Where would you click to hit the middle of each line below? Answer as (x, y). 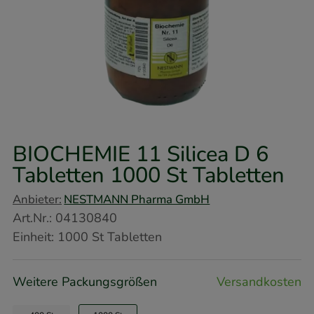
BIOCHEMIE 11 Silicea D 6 (141, 154)
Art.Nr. (31, 218)
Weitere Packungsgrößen (85, 281)
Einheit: (33, 237)
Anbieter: (37, 199)
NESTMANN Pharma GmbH (137, 199)
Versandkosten (259, 281)
